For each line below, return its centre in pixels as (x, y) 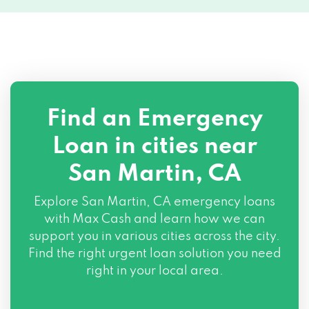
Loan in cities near (154, 147)
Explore (58, 202)
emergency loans (223, 202)
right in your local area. (154, 271)
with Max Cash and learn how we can (154, 219)
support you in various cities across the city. (154, 237)
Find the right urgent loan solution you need (154, 254)
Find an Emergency (154, 119)
